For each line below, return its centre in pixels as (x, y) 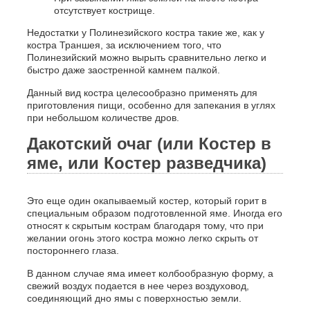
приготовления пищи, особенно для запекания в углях (151, 106)
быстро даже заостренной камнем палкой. (123, 70)
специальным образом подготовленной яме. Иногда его (154, 213)
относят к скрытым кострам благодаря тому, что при (145, 226)
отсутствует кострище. (104, 11)
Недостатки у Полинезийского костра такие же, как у (145, 33)
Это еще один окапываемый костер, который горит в (146, 201)
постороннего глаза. (73, 251)
